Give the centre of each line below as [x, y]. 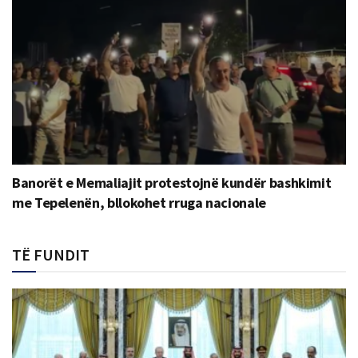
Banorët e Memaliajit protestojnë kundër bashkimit [172, 183]
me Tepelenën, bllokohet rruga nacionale [139, 203]
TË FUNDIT [51, 255]
